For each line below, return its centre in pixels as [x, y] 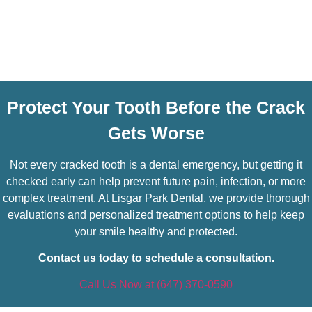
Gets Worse [156, 133]
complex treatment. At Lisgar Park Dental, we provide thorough [156, 198]
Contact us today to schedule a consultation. [156, 258]
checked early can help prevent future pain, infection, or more [156, 181]
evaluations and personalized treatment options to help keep [156, 214]
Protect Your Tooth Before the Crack [156, 108]
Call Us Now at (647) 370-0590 [156, 285]
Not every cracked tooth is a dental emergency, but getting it [156, 164]
